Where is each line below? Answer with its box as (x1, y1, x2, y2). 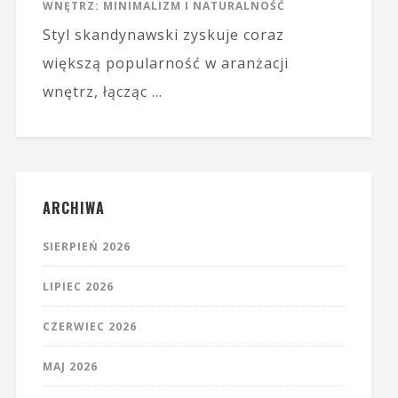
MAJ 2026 (42, 359, 98, 375)
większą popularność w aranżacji (42, 53, 289, 74)
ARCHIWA (42, 197, 105, 219)
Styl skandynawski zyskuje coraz (42, 25, 284, 45)
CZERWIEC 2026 (42, 319, 137, 335)
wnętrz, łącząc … (42, 82, 163, 102)
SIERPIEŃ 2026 (42, 239, 131, 255)
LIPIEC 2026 (42, 279, 114, 295)
